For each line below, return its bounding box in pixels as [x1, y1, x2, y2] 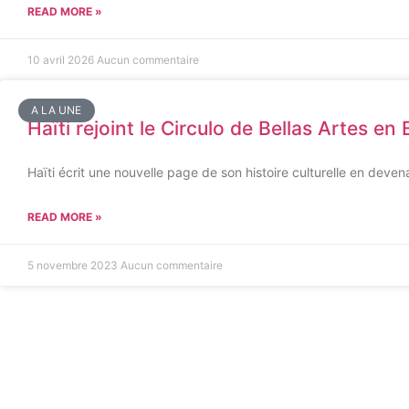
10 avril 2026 [27, 53, 97, 67]
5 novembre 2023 [27, 258, 121, 272]
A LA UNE [31, 103, 82, 118]
